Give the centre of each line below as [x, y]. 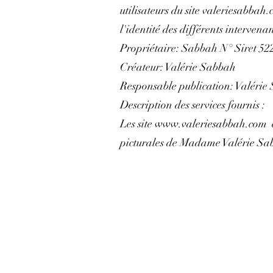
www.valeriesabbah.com [211, 124]
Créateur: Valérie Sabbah [178, 67]
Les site [137, 124]
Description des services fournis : [193, 105]
